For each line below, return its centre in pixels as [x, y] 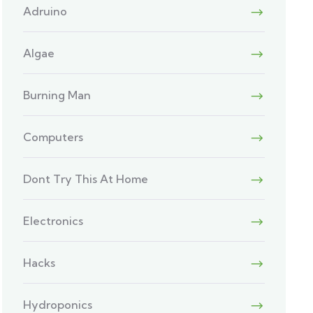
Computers [53, 137]
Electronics [53, 221]
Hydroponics [58, 305]
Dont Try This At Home [86, 179]
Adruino [45, 11]
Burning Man [57, 95]
